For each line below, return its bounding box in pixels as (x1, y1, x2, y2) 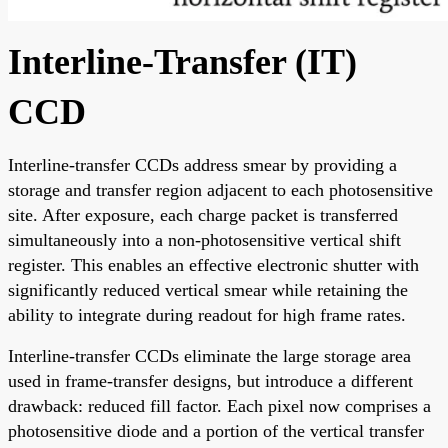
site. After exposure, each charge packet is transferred (8, 204, 398, 225)
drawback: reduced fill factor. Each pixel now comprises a (8, 395, 431, 416)
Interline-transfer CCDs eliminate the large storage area (8, 345, 411, 366)
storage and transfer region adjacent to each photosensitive (8, 179, 433, 200)
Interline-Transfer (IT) (8, 41, 357, 82)
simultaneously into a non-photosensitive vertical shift (8, 229, 401, 250)
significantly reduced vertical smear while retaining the (8, 279, 408, 300)
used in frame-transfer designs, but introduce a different (8, 370, 413, 391)
